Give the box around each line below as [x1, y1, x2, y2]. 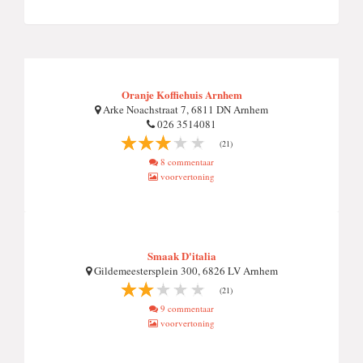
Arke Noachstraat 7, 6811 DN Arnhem [100, 102, 268, 117]
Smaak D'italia [147, 248, 216, 263]
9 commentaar [158, 302, 214, 314]
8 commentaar [158, 156, 214, 168]
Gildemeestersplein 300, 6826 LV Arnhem [91, 263, 278, 278]
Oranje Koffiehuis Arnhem [121, 87, 242, 102]
